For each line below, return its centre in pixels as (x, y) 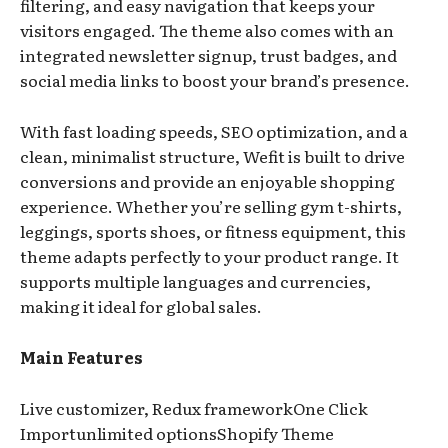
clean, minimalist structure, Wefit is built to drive (212, 156)
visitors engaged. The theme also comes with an (207, 30)
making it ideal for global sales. (141, 306)
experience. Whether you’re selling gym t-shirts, (211, 206)
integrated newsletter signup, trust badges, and (208, 55)
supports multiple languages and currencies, (195, 281)
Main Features (81, 357)
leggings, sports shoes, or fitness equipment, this (213, 231)
